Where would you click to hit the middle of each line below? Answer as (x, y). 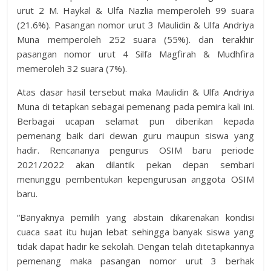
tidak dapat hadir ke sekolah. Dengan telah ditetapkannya (135, 247)
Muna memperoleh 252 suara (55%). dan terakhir (135, 40)
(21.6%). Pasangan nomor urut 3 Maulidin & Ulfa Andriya (135, 25)
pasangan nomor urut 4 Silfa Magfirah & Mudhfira (135, 54)
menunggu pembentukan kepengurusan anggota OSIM (135, 179)
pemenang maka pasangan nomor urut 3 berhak (135, 261)
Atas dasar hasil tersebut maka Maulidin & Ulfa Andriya (135, 92)
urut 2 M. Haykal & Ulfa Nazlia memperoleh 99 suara (135, 11)
